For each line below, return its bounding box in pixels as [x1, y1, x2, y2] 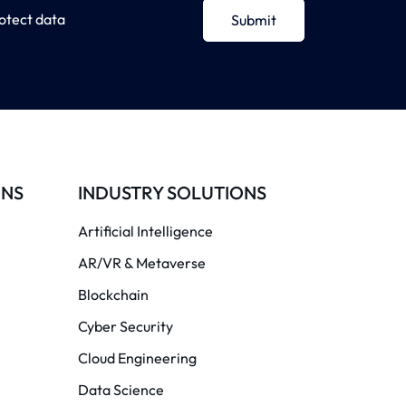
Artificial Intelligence [77, 221, 213, 240]
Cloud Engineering [77, 348, 197, 367]
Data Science [77, 380, 164, 399]
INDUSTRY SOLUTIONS [77, 180, 266, 204]
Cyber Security [77, 316, 173, 335]
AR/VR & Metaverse [77, 253, 206, 272]
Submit [230, 10, 276, 29]
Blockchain [77, 285, 149, 304]
